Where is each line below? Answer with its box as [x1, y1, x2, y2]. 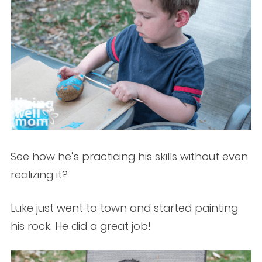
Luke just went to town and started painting [10, 201, 238, 216]
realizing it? [10, 167, 68, 182]
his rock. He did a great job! [10, 219, 151, 234]
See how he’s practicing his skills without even [10, 149, 248, 164]
